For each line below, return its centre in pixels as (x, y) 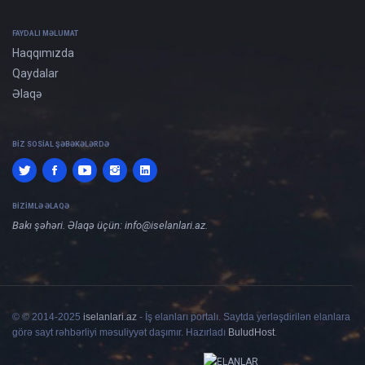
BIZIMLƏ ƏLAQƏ (41, 206)
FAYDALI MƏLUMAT (45, 33)
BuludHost (251, 332)
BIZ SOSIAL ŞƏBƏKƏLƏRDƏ (61, 144)
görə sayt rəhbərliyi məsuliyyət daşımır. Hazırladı (120, 332)
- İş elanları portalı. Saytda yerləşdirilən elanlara (244, 317)
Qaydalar (35, 73)
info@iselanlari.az (165, 225)
